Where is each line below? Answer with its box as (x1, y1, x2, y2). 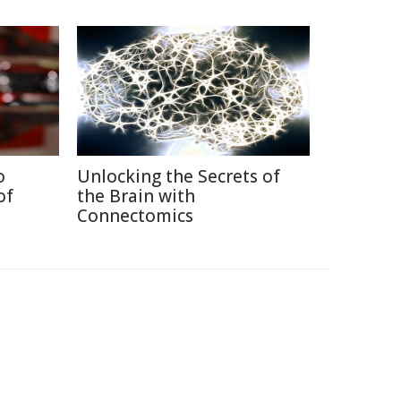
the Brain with (77, 183, 195, 208)
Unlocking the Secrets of (77, 164, 280, 188)
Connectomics (77, 203, 193, 227)
